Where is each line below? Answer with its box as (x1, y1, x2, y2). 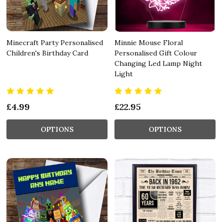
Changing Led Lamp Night (114, 58, 202, 68)
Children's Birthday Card (6, 48, 88, 57)
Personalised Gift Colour (114, 48, 197, 57)
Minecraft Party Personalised (6, 38, 103, 47)
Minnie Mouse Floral (114, 38, 183, 47)
